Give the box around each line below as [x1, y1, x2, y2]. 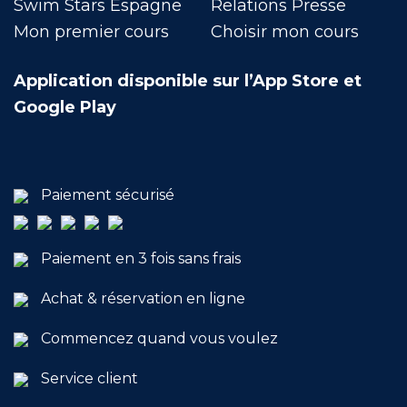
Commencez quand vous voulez [41, 330, 278, 347]
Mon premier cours [14, 22, 169, 42]
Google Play [14, 97, 116, 117]
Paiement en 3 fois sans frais [41, 250, 241, 267]
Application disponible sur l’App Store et [14, 71, 362, 91]
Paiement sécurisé [41, 186, 174, 203]
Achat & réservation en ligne [41, 290, 245, 307]
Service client [41, 370, 138, 387]
